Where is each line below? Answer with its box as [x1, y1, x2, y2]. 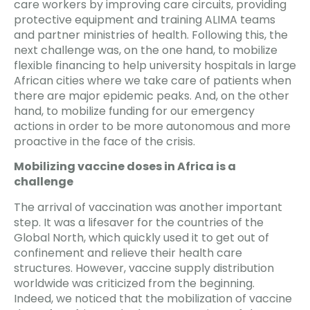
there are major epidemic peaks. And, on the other [14, 87, 289, 104]
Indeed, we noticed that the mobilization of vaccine [14, 290, 292, 307]
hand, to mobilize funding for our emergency [14, 102, 255, 119]
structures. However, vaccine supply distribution [14, 259, 274, 276]
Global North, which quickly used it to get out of [14, 229, 269, 246]
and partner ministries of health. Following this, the [14, 26, 288, 43]
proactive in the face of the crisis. [14, 133, 195, 149]
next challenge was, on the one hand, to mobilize [14, 42, 277, 58]
